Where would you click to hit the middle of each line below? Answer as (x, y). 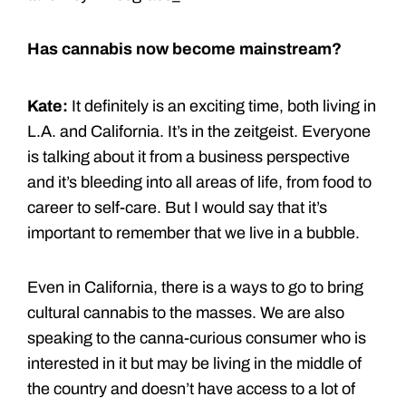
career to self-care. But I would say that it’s (177, 207)
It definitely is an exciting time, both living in (222, 106)
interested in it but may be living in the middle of (194, 363)
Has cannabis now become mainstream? (184, 48)
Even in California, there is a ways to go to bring (195, 287)
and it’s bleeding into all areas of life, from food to (199, 182)
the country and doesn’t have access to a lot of (191, 388)
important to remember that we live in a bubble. (193, 232)
